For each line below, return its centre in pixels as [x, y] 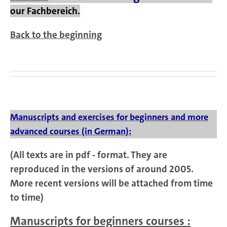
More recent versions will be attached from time [111, 183]
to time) [27, 198]
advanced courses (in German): [71, 131]
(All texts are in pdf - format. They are [89, 155]
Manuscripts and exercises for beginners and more [109, 117]
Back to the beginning [56, 35]
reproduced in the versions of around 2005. [102, 169]
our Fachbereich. [45, 11]
